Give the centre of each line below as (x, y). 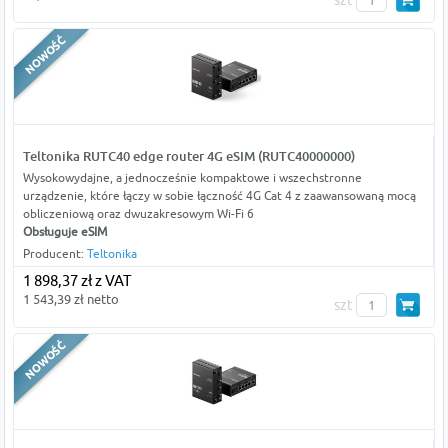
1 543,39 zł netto (70, 299)
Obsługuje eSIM (64, 232)
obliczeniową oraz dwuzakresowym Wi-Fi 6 (138, 214)
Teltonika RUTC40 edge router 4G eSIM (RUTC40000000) (188, 156)
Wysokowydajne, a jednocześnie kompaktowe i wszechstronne (192, 178)
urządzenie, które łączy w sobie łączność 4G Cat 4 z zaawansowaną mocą (219, 196)
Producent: (54, 254)
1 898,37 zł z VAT (76, 281)
